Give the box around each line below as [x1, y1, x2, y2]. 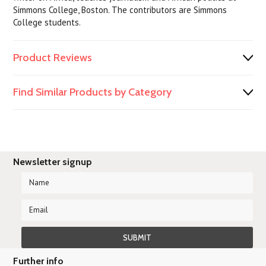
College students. [13, 17, 81, 28]
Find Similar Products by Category [13, 85, 172, 99]
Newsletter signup [13, 156, 93, 167]
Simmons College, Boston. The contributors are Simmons [13, 4, 227, 15]
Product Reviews [13, 51, 93, 64]
